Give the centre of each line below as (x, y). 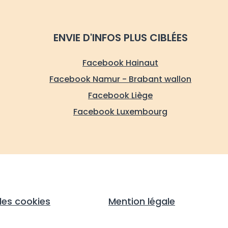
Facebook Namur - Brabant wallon (120, 79)
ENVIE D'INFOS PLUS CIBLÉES (120, 38)
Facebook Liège (120, 96)
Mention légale (142, 202)
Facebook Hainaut (120, 63)
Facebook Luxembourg (120, 112)
